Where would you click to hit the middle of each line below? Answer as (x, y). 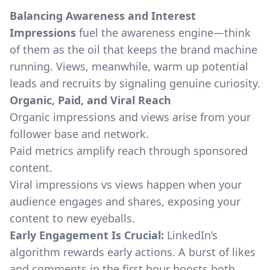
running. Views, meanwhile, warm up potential (129, 66)
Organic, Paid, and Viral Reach (90, 100)
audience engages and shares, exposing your (125, 201)
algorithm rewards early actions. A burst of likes (133, 252)
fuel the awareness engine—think (163, 33)
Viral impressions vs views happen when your (126, 184)
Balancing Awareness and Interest (103, 16)
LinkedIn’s (191, 235)
